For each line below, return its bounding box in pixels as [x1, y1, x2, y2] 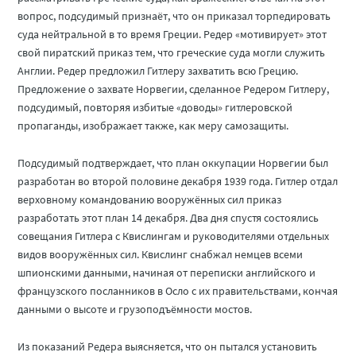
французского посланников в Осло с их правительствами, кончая [17, 283, 339, 298]
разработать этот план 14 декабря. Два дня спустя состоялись [17, 210, 319, 225]
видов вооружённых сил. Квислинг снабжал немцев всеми [17, 246, 304, 261]
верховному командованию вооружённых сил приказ [17, 192, 282, 207]
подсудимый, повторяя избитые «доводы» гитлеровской [17, 99, 293, 114]
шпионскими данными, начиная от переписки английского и [17, 265, 316, 280]
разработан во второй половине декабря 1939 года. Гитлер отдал [17, 173, 339, 188]
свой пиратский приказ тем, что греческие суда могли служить [17, 44, 326, 60]
